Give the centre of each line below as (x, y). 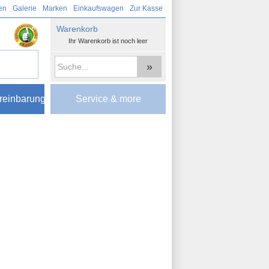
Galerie (25, 8)
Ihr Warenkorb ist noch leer (108, 41)
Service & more (108, 99)
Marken (55, 8)
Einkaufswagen (98, 8)
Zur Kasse (146, 8)
